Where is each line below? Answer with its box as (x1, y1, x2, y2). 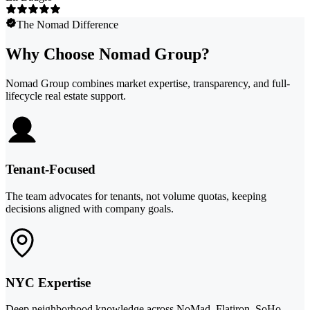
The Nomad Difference (17, 18, 118, 30)
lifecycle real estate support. (6, 89, 126, 102)
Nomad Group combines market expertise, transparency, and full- (6, 77, 290, 89)
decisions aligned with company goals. (6, 202, 174, 215)
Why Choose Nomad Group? (6, 44, 210, 63)
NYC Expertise (6, 275, 91, 290)
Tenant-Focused (6, 162, 95, 177)
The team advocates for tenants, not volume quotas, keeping (6, 190, 266, 202)
